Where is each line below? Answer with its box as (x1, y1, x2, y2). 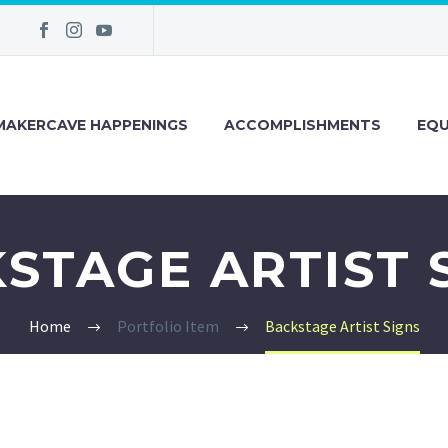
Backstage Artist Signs (264, 316, 420, 336)
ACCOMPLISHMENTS (224, 116, 381, 134)
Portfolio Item (116, 316, 219, 336)
